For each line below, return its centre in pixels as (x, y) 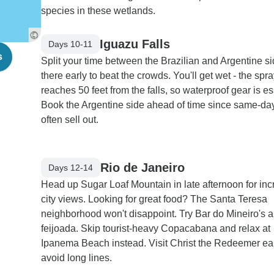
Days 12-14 (71, 167)
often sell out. (70, 120)
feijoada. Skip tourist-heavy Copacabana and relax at (156, 228)
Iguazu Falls (135, 44)
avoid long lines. (76, 258)
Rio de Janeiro (143, 167)
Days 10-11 (70, 44)
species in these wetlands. (98, 11)
